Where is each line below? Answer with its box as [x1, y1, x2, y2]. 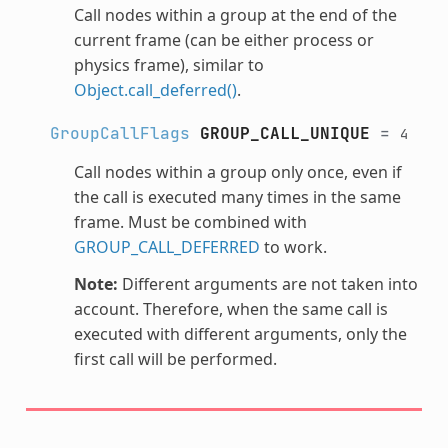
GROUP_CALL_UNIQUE [199, 122, 370, 144]
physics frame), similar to [73, 53, 264, 76]
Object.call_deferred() [73, 78, 237, 101]
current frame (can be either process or [73, 28, 374, 51]
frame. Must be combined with [73, 210, 307, 233]
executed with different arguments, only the [73, 322, 407, 345]
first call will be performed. [73, 347, 277, 370]
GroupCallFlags [49, 122, 190, 144]
